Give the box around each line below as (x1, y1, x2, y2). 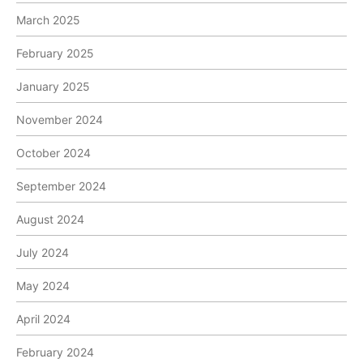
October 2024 (16, 146, 91, 160)
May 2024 (16, 279, 70, 293)
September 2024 (16, 179, 106, 194)
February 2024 (16, 345, 94, 360)
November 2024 (16, 113, 103, 127)
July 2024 (16, 246, 69, 260)
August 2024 (16, 212, 84, 227)
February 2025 (16, 46, 94, 61)
